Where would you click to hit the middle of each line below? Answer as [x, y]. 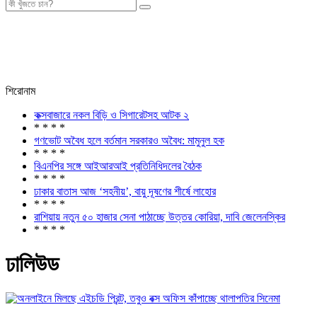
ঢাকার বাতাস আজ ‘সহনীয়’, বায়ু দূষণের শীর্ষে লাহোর [125, 191]
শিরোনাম [21, 91]
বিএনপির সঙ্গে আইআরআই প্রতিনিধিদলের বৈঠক [118, 166]
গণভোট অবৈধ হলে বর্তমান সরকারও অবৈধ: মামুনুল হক [129, 140]
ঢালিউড [32, 264]
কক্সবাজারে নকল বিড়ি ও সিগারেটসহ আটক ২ [111, 115]
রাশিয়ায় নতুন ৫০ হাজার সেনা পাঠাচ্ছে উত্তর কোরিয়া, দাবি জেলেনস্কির [160, 217]
